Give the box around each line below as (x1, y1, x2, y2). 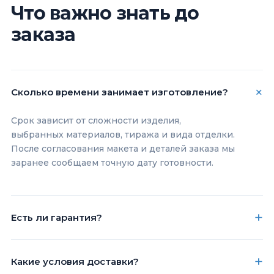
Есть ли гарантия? (11, 211, 102, 223)
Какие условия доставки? (11, 255, 139, 267)
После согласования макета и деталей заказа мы (11, 143, 235, 154)
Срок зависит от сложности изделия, (11, 114, 181, 126)
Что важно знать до (11, 1, 199, 24)
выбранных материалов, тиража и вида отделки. (11, 128, 235, 140)
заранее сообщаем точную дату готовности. (11, 157, 213, 168)
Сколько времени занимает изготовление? (11, 86, 228, 98)
